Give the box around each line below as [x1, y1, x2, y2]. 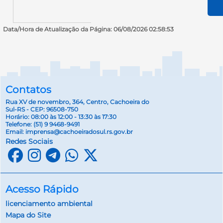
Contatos [5, 84, 51, 96]
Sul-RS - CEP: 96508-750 [5, 106, 78, 113]
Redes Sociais [5, 136, 53, 146]
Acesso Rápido [5, 183, 79, 196]
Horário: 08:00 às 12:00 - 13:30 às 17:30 [5, 113, 116, 121]
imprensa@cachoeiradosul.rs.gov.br [25, 128, 133, 136]
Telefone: [5, 120, 33, 128]
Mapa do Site [5, 210, 51, 220]
